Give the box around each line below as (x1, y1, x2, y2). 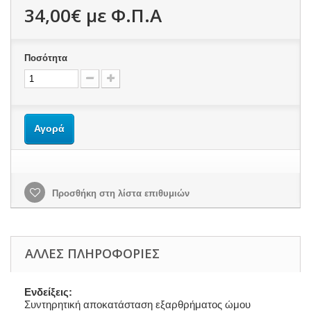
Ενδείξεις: (24, 285, 72, 298)
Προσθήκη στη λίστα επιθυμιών (49, 187, 190, 199)
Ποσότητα (24, 52, 67, 63)
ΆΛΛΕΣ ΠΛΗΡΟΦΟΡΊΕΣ (25, 244, 160, 262)
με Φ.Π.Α (81, 2, 162, 28)
